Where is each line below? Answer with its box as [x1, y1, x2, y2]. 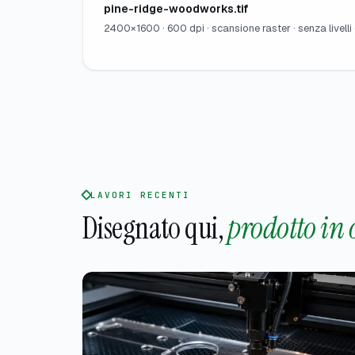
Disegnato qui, [82, 208, 224, 248]
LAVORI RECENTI [90, 189, 190, 200]
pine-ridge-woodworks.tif [104, 2, 248, 17]
